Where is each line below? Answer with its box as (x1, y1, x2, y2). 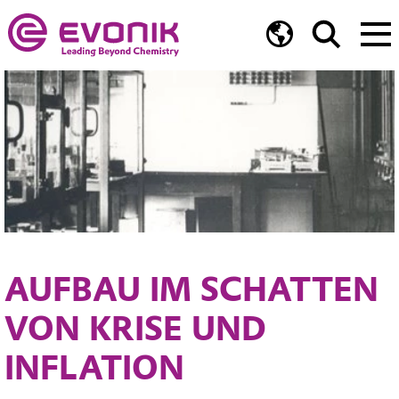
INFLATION (4, 348, 184, 388)
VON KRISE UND (4, 309, 266, 349)
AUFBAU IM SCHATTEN (4, 270, 379, 310)
